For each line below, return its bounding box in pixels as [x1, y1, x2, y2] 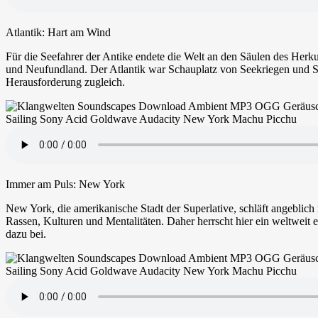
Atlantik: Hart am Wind [6, 26, 111, 38]
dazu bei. [6, 227, 46, 240]
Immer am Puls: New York [6, 177, 125, 190]
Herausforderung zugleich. [6, 75, 125, 88]
